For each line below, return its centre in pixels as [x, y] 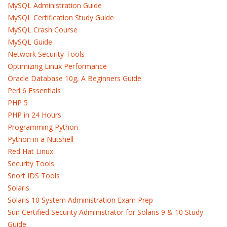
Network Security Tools [46, 54]
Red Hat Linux [30, 151]
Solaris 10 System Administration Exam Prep [80, 200]
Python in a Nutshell [41, 139]
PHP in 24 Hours [34, 115]
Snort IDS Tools [34, 176]
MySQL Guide [30, 42]
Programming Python [43, 127]
